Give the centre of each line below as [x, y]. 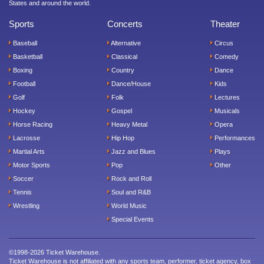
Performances [234, 138]
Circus [223, 43]
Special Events [131, 219]
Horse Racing [32, 124]
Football [23, 83]
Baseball [24, 43]
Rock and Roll [130, 178]
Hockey [23, 110]
